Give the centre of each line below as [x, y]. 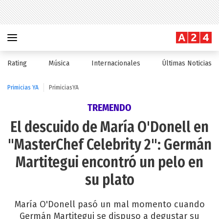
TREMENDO [109, 108]
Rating [17, 63]
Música [59, 63]
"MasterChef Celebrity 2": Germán [109, 145]
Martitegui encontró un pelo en [109, 162]
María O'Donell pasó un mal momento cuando [109, 204]
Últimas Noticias [186, 63]
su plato [109, 180]
